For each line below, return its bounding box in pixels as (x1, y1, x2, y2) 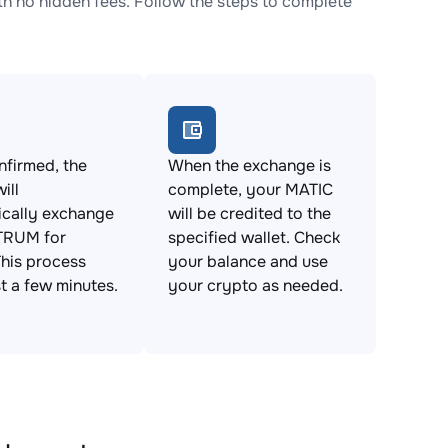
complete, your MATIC (168, 179, 333, 200)
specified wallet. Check (168, 227, 340, 248)
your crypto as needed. (168, 275, 343, 296)
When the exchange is (168, 155, 331, 176)
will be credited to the (168, 203, 331, 224)
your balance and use (168, 251, 328, 272)
